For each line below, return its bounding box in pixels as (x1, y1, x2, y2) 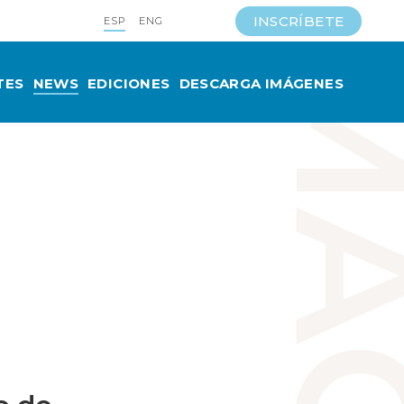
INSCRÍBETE (252, 12, 344, 30)
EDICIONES (87, 74, 170, 92)
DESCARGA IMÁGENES (179, 74, 344, 92)
